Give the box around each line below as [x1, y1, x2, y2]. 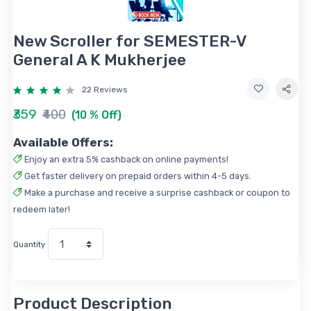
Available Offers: [13, 135, 113, 150]
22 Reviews [82, 85, 128, 95]
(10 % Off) [72, 108, 121, 122]
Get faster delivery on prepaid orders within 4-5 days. [22, 171, 251, 182]
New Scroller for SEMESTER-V [13, 31, 246, 51]
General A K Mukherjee [13, 50, 186, 70]
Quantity [13, 239, 45, 249]
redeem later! [13, 204, 70, 215]
